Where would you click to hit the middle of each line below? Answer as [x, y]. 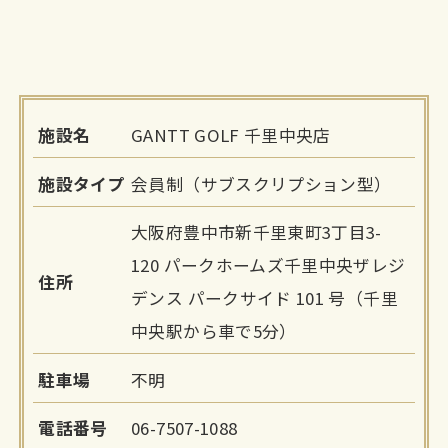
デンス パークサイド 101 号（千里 [264, 298]
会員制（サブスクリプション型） [261, 183]
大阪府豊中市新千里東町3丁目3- [256, 232]
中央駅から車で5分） [214, 331]
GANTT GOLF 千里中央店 [231, 135]
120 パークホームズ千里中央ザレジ [268, 265]
